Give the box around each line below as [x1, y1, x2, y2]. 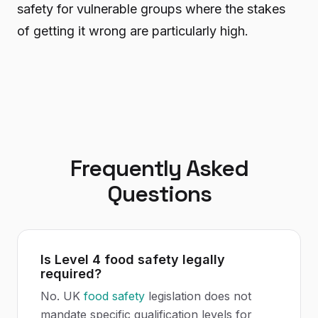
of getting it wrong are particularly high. [17, 23, 248, 38]
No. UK [40, 289, 84, 303]
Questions [106, 180, 212, 208]
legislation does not [145, 289, 251, 303]
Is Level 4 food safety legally [40, 252, 225, 267]
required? [40, 266, 102, 281]
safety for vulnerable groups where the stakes [17, 1, 285, 16]
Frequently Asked [70, 154, 248, 182]
